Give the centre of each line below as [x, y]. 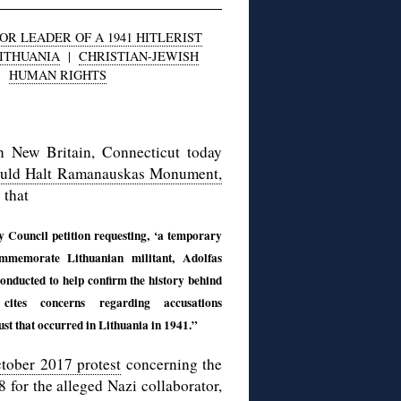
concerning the [172, 364]
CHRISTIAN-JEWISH [139, 56]
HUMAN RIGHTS [57, 75]
